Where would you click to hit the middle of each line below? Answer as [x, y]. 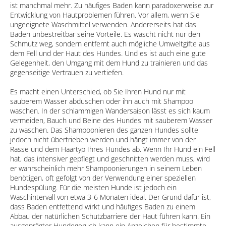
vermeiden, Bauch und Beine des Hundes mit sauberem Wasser [111, 120]
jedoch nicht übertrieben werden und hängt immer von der [103, 139]
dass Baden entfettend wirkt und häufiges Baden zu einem [103, 206]
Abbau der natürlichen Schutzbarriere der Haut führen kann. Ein [110, 216]
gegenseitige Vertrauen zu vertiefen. [67, 72]
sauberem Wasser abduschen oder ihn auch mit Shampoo [102, 101]
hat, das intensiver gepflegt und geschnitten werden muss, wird [110, 158]
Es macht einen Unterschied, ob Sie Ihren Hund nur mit [98, 91]
